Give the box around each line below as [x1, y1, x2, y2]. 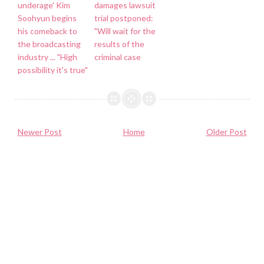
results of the [94, 38, 144, 49]
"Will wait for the [94, 25, 156, 36]
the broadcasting [17, 38, 81, 49]
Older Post [206, 127, 247, 137]
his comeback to [17, 25, 77, 36]
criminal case [94, 51, 141, 62]
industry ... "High [17, 51, 77, 62]
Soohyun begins [17, 12, 77, 23]
